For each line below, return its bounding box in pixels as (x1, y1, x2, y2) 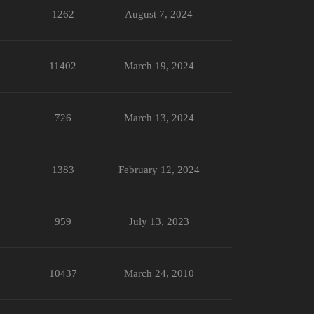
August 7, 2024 (125, 8, 193, 20)
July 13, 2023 (128, 215, 189, 227)
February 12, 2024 (118, 163, 200, 175)
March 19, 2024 (123, 60, 194, 71)
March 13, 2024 (123, 111, 194, 123)
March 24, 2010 (123, 267, 194, 279)
